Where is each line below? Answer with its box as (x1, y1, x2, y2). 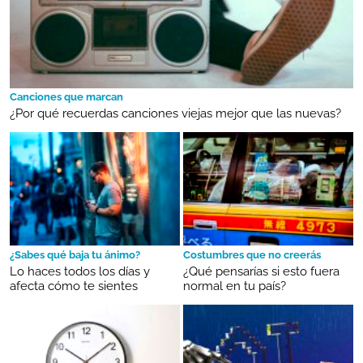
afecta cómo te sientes (10, 279, 138, 294)
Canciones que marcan (10, 91, 123, 104)
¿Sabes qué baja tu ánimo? (10, 249, 140, 262)
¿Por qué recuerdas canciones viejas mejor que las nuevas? (10, 106, 341, 122)
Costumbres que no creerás (183, 249, 321, 262)
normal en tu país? (183, 279, 286, 294)
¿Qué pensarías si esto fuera (183, 264, 340, 280)
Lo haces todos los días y (10, 264, 150, 280)
